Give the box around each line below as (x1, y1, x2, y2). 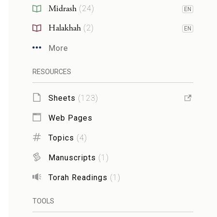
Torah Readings (48, 172, 108, 182)
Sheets (48, 93, 76, 103)
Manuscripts (48, 153, 96, 162)
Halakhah (48, 22, 81, 33)
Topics (48, 133, 74, 142)
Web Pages (48, 113, 93, 123)
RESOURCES (32, 68, 71, 76)
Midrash (48, 3, 77, 14)
